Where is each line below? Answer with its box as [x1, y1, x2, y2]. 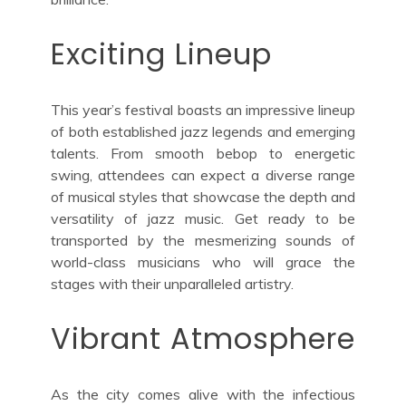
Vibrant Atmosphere [51, 317, 355, 359]
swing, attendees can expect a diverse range [51, 165, 355, 184]
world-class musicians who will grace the [51, 252, 355, 271]
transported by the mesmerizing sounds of [51, 230, 355, 249]
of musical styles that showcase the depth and [51, 187, 355, 206]
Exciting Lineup [51, 33, 272, 74]
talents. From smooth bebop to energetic [51, 143, 355, 162]
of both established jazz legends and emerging [51, 121, 355, 140]
